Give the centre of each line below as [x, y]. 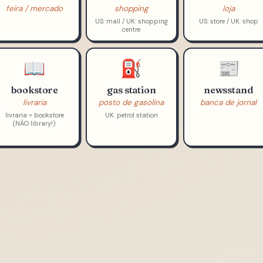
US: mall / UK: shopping [131, 49]
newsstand [228, 118]
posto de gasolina [131, 130]
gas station [131, 118]
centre [131, 57]
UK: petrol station [131, 143]
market [34, 24]
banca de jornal [229, 130]
